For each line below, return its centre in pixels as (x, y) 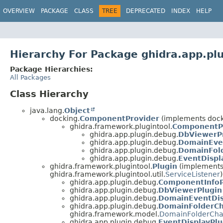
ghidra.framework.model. (114, 214)
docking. (65, 118)
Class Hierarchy (49, 94)
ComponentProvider (119, 118)
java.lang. (47, 110)
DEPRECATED (146, 11)
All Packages (30, 77)
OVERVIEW (19, 11)
